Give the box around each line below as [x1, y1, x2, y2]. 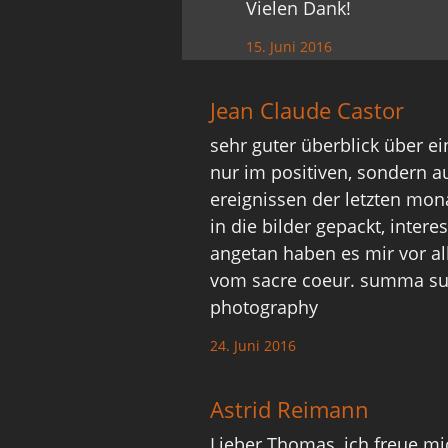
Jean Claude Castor [210, 95, 405, 125]
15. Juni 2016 [246, 37, 333, 56]
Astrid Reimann [210, 394, 370, 424]
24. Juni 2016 [210, 336, 297, 355]
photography [210, 295, 319, 319]
